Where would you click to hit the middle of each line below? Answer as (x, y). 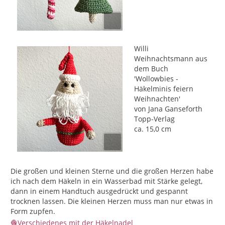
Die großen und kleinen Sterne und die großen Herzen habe (112, 171)
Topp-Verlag (154, 119)
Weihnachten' (157, 99)
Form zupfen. (33, 211)
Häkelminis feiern (164, 89)
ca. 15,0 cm (153, 129)
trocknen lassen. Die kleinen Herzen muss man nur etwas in (112, 201)
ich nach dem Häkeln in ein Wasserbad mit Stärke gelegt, (106, 181)
